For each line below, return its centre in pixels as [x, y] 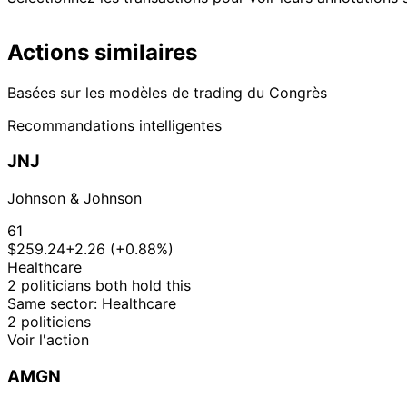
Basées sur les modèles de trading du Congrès [167, 92]
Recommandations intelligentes [114, 125]
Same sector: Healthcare [92, 304]
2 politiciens [49, 322]
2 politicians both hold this [99, 286]
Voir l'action [48, 340]
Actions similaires [102, 52]
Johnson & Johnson [74, 199]
